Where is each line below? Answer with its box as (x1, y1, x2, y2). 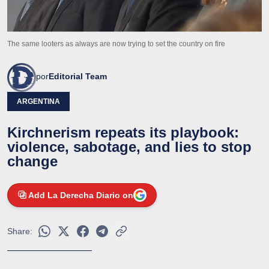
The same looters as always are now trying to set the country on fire (7, 39, 225, 48)
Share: (7, 226, 32, 236)
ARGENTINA (17, 97, 60, 106)
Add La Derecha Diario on (28, 190, 133, 200)
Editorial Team (49, 71, 107, 81)
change (7, 153, 58, 169)
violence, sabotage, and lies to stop (7, 138, 252, 155)
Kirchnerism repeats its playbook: (7, 124, 239, 141)
